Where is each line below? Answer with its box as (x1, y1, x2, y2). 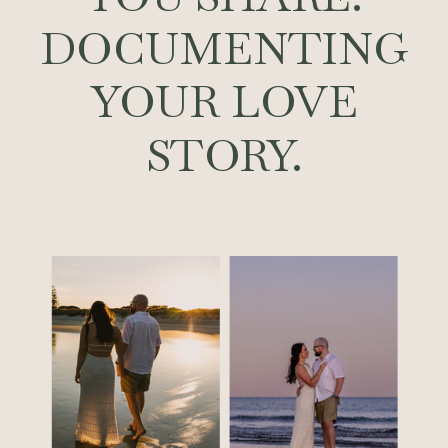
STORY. (146, 125, 302, 184)
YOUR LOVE (91, 72, 357, 131)
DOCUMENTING (39, 19, 409, 77)
